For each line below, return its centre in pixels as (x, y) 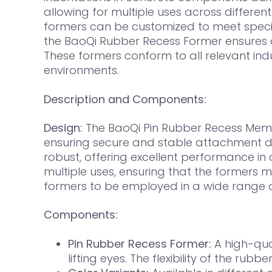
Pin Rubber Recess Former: (140, 243)
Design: (63, 127)
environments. (81, 70)
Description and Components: (125, 99)
